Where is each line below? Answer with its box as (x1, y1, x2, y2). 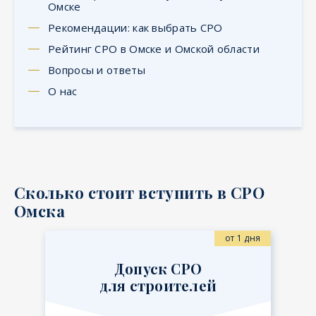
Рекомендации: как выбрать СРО (48, 20, 223, 35)
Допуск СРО (114, 258, 202, 278)
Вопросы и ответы (48, 62, 145, 77)
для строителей (99, 275, 217, 295)
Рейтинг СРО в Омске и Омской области (48, 41, 260, 56)
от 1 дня (225, 231, 260, 244)
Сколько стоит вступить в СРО (14, 181, 265, 203)
